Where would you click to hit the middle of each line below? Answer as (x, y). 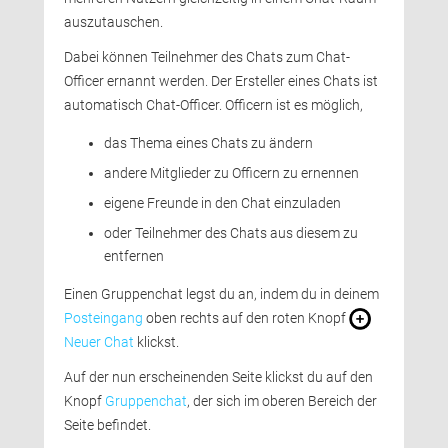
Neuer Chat (99, 342)
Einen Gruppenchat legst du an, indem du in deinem (221, 294)
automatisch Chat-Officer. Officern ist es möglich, (213, 105)
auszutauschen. (113, 23)
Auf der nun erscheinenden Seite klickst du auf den (218, 377)
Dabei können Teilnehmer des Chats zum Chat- (207, 57)
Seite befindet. (107, 425)
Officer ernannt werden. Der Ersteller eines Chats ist (221, 81)
